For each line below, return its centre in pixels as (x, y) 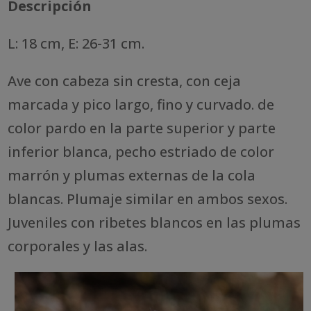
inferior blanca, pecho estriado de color (141, 151)
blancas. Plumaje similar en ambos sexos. (148, 199)
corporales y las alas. (78, 246)
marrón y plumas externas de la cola (132, 175)
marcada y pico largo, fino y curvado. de (141, 104)
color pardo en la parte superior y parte (142, 128)
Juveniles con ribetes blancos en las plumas (154, 222)
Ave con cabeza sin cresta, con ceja (125, 81)
